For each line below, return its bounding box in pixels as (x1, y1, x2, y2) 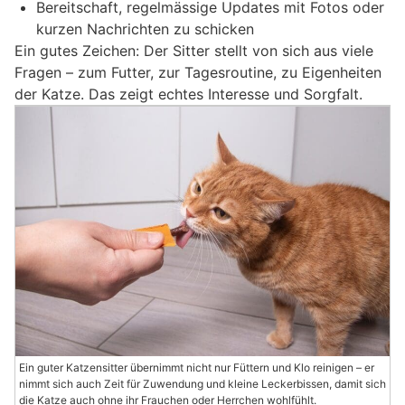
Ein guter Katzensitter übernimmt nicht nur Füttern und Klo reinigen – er (19, 361, 374, 375)
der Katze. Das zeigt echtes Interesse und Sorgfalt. (14, 85, 363, 104)
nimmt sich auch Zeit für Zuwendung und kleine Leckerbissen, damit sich (19, 377, 386, 391)
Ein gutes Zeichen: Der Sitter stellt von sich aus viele (14, 42, 373, 61)
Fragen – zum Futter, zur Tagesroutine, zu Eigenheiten (14, 63, 381, 82)
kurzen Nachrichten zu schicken (36, 20, 254, 39)
